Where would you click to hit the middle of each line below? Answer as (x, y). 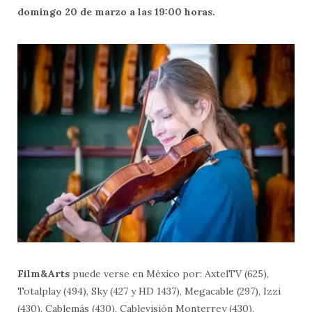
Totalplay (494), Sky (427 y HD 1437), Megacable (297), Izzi (149, 291)
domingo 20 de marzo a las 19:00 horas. (116, 11)
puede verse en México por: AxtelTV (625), (169, 273)
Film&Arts (44, 273)
